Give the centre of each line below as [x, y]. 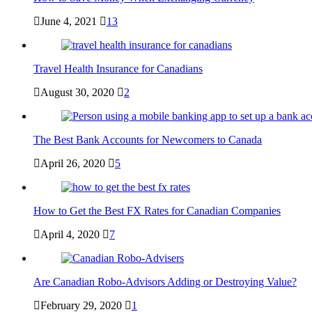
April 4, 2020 [70, 235]
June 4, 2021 [69, 22]
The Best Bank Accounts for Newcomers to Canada [148, 140]
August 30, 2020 [77, 93]
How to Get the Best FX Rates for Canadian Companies [157, 211]
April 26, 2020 [73, 164]
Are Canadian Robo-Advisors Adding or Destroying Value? [165, 282]
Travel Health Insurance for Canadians [118, 69]
